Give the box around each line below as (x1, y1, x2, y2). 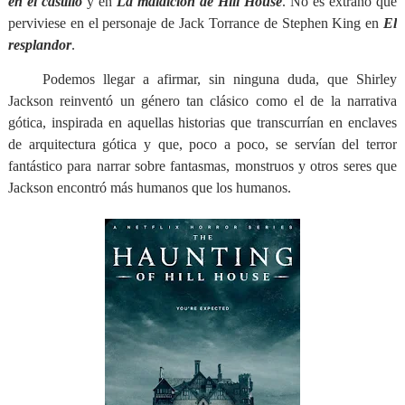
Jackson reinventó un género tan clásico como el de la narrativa (7, 93, 398, 108)
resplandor (7, 37, 71, 52)
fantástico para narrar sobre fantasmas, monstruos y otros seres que (7, 158, 398, 174)
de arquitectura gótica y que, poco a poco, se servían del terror (7, 137, 398, 152)
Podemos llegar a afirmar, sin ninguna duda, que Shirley (42, 71, 398, 87)
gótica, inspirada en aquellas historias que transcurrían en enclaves (7, 115, 398, 130)
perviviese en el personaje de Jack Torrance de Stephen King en (7, 15, 384, 31)
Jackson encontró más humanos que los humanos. (7, 180, 291, 195)
